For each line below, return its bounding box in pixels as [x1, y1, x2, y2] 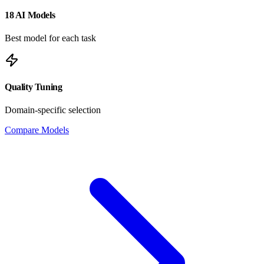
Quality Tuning [5, 82, 62, 93]
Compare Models [5, 125, 69, 136]
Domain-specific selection [5, 105, 101, 115]
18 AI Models [5, 9, 55, 20]
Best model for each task [5, 32, 96, 43]
